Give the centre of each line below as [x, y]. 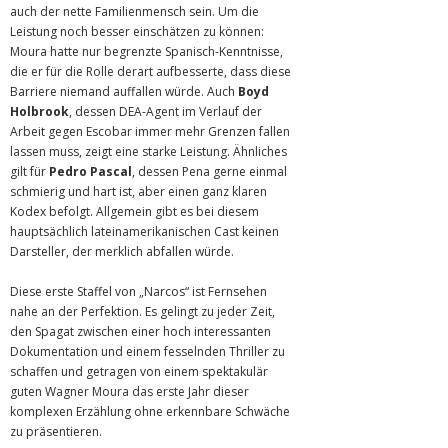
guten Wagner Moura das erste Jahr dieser [129, 391]
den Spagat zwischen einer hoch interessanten [140, 331]
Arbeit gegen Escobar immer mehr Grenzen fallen [150, 131]
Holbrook [39, 111]
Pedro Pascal [90, 171]
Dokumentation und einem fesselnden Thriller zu [147, 351]
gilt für [29, 171]
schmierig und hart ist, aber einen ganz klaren [138, 191]
